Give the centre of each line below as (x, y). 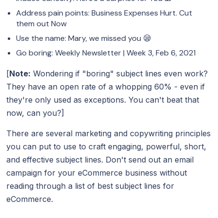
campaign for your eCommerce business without (97, 173)
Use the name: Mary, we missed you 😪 (84, 38)
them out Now (42, 23)
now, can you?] (36, 113)
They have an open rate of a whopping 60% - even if (106, 86)
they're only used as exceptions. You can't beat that (103, 100)
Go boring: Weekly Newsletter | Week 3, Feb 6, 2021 (106, 53)
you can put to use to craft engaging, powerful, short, (107, 146)
